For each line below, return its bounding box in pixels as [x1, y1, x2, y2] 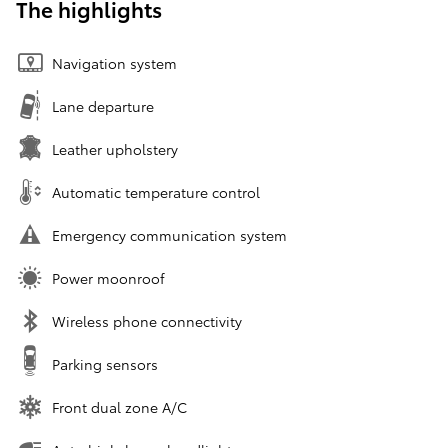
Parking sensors [52, 353, 158, 374]
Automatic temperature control [52, 181, 260, 202]
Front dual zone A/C [52, 396, 187, 417]
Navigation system [52, 52, 177, 73]
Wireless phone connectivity [52, 310, 242, 331]
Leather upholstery [52, 138, 178, 159]
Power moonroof [52, 267, 165, 288]
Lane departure [52, 95, 154, 116]
